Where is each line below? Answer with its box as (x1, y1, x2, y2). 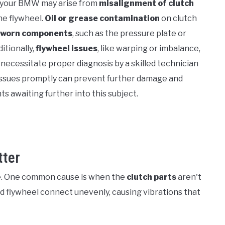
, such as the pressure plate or (72, 29, 186, 38)
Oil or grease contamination (45, 14, 160, 23)
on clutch (160, 14, 197, 23)
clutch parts (127, 172, 176, 182)
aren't (176, 172, 201, 182)
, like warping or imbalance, (97, 44, 200, 53)
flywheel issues (36, 44, 97, 53)
